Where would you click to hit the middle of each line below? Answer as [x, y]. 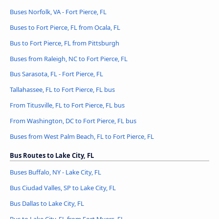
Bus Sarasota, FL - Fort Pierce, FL [56, 74]
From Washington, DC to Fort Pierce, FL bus [73, 121]
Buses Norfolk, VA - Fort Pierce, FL [58, 11]
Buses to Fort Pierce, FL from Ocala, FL [65, 27]
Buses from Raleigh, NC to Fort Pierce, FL [69, 58]
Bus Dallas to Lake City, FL [47, 204]
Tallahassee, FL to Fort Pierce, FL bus [62, 90]
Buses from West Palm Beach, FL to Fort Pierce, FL [82, 137]
